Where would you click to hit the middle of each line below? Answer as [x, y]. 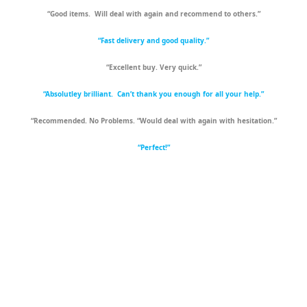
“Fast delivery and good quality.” [153, 41]
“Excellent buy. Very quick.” [153, 67]
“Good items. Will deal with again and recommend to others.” [153, 14]
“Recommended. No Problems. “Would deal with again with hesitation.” [153, 121]
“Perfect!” [153, 148]
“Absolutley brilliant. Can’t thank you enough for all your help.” [153, 94]
